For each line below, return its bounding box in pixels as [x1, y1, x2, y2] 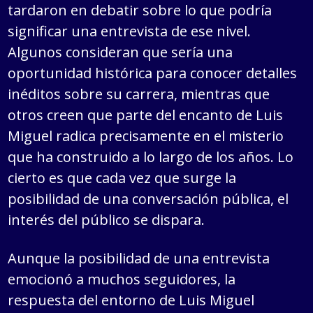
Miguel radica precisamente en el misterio [8, 126, 284, 146]
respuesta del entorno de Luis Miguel [8, 291, 255, 310]
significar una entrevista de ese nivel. [8, 22, 252, 41]
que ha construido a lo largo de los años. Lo [8, 147, 294, 167]
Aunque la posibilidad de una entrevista [8, 249, 270, 268]
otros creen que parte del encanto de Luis [8, 105, 284, 125]
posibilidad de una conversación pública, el [8, 189, 289, 209]
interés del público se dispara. [8, 210, 205, 230]
